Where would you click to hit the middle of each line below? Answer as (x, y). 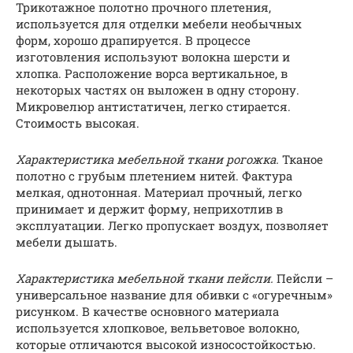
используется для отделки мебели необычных (159, 24)
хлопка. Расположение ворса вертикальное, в (152, 74)
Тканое (301, 160)
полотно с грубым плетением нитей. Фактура (154, 176)
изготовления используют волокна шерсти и (153, 57)
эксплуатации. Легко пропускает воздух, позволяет (172, 226)
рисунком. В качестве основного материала (147, 312)
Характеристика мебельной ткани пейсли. (145, 279)
